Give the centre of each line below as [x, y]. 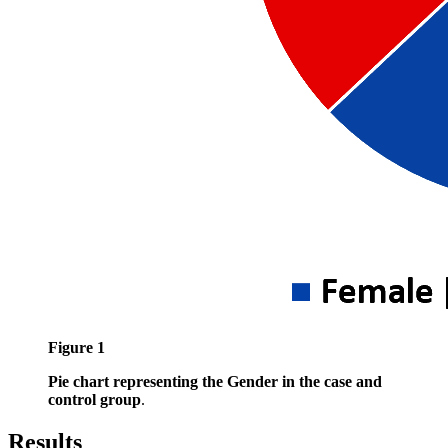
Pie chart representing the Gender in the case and [215, 382]
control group [94, 400]
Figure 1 [76, 348]
